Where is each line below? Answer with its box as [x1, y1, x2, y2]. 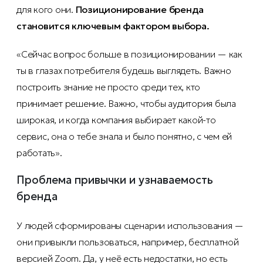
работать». [16, 147, 62, 159]
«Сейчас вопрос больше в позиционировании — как [16, 48, 242, 60]
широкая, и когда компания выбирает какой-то [16, 114, 216, 126]
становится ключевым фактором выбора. [16, 20, 210, 32]
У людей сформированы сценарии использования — [16, 220, 244, 232]
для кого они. [16, 4, 76, 16]
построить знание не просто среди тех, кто [16, 81, 201, 93]
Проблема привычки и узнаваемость [16, 173, 213, 187]
